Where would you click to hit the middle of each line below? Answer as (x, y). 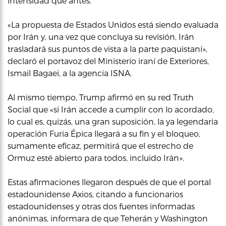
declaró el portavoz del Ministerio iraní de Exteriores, (108, 61)
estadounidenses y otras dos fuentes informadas (101, 206)
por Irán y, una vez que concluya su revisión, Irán (101, 37)
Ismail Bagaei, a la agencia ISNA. (70, 73)
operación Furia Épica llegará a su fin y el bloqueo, (104, 133)
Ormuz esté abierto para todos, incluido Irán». (96, 158)
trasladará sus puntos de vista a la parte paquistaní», (107, 49)
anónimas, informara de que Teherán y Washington (108, 218)
